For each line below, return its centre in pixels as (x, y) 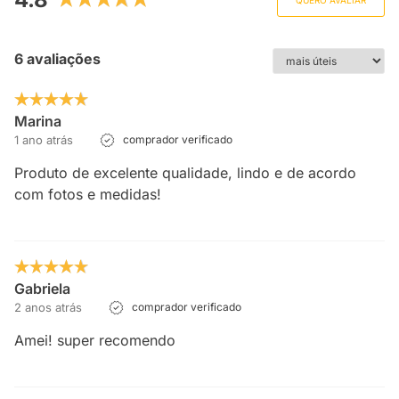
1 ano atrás (44, 140)
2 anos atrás (48, 307)
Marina (38, 121)
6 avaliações (57, 59)
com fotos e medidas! (88, 194)
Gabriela (42, 289)
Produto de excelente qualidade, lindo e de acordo (185, 173)
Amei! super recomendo (95, 340)
